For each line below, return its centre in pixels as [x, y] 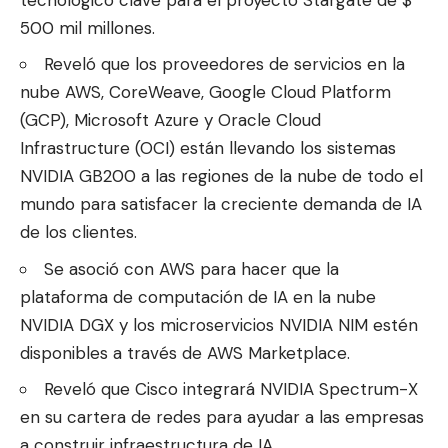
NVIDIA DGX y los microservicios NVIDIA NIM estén [219, 324]
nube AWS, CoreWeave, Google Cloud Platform [205, 92]
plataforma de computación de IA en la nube [198, 296]
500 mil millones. [87, 27]
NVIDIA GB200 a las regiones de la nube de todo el [221, 176]
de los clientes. [78, 232]
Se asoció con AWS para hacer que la [191, 268]
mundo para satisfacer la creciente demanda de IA [221, 204]
